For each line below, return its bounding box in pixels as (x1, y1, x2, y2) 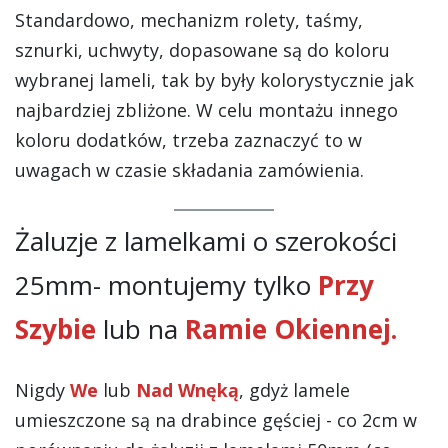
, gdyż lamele (239, 378, 350, 403)
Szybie (15, 311, 96, 348)
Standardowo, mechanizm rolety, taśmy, (15, 8, 363, 33)
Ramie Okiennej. (185, 311, 397, 348)
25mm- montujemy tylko (15, 267, 311, 304)
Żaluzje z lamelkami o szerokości (15, 223, 397, 260)
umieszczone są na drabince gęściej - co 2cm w (15, 408, 417, 433)
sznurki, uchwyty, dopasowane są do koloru (15, 38, 390, 63)
